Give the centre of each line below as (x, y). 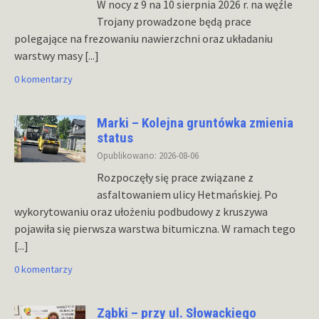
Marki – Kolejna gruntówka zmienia (195, 122)
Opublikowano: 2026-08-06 (148, 156)
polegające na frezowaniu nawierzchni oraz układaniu (143, 38)
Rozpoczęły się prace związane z (175, 178)
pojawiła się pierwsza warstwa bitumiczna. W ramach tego (155, 229)
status (115, 137)
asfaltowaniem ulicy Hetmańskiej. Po (187, 195)
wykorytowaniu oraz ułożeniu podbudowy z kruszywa (141, 212)
